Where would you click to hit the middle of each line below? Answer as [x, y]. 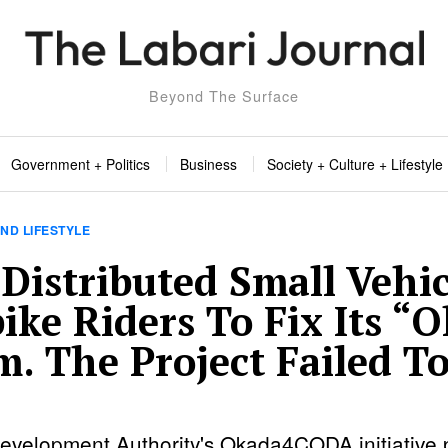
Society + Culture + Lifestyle [355, 164]
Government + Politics [80, 164]
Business [208, 164]
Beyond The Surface [224, 96]
